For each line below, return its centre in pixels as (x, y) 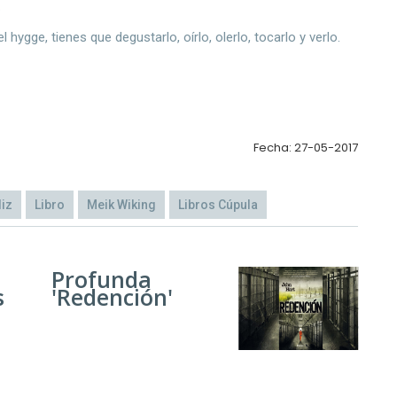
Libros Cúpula (218, 204)
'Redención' (112, 296)
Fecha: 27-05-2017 (305, 147)
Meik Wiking (121, 204)
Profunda (101, 279)
